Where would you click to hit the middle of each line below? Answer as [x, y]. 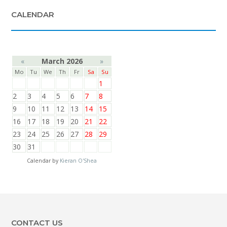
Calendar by [43, 160]
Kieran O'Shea [78, 160]
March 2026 [62, 61]
